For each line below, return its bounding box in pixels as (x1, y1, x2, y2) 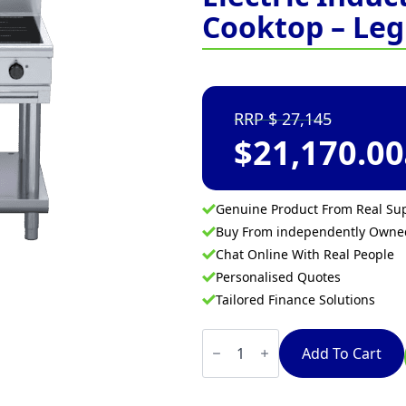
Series (201, 354, 243, 374)
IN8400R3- (201, 369, 271, 389)
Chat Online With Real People (216, 246, 394, 263)
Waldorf (201, 325, 256, 345)
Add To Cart (302, 343, 382, 363)
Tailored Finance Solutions (216, 291, 375, 308)
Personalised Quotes (216, 268, 341, 285)
